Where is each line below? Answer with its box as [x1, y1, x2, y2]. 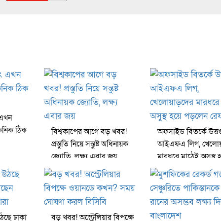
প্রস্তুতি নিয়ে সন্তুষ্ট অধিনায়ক [51, 139, 128, 150]
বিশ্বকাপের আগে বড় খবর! [51, 126, 127, 138]
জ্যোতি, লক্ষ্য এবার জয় [51, 151, 117, 162]
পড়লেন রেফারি [157, 163, 201, 175]
